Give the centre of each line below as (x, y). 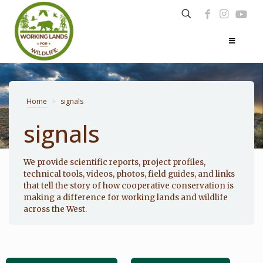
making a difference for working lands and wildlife (126, 197)
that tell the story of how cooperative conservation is (129, 186)
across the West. (55, 209)
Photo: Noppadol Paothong (213, 159)
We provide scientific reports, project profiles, (115, 162)
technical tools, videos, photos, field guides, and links (129, 174)
